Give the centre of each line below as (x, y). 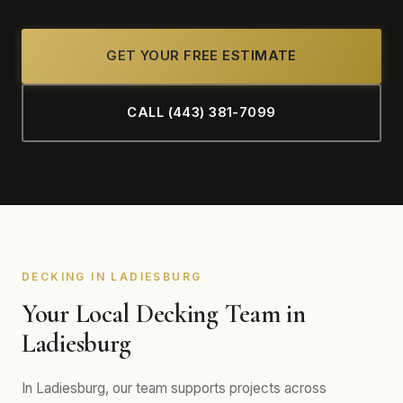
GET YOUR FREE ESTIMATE (201, 56)
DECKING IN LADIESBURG (112, 277)
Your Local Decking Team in (164, 313)
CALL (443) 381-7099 (201, 112)
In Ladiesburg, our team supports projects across (174, 388)
